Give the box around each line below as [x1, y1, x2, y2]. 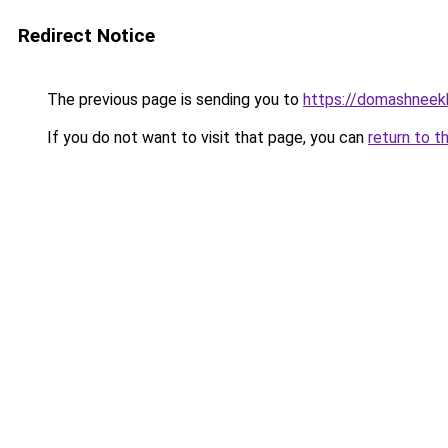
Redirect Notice [18, 24, 155, 47]
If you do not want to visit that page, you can [43, 128, 368, 147]
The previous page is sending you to [43, 90, 303, 109]
